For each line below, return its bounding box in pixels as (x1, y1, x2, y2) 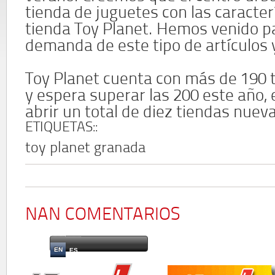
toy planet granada (25, 141, 145, 156)
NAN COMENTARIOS (25, 206, 180, 224)
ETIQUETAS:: (25, 121, 98, 135)
